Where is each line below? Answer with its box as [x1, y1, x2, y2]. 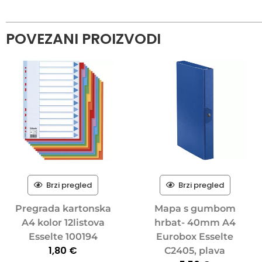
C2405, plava [164, 244, 226, 256]
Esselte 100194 [28, 230, 98, 242]
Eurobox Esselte [156, 230, 234, 242]
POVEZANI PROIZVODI [6, 28, 161, 49]
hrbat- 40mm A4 [154, 216, 236, 228]
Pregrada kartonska [15, 202, 111, 214]
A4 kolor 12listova [21, 216, 105, 228]
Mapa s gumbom [154, 202, 236, 214]
